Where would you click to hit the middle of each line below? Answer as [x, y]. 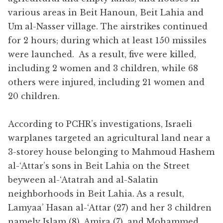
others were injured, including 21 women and [106, 82]
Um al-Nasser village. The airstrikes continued [108, 26]
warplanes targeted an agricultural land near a [109, 138]
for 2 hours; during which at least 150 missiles [107, 40]
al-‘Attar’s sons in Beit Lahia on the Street [99, 166]
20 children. [34, 96]
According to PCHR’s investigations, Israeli [100, 124]
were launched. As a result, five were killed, [102, 54]
